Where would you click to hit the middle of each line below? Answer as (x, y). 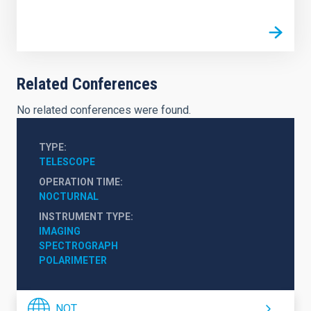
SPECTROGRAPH (78, 245)
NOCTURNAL (69, 196)
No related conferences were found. (104, 110)
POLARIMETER (73, 260)
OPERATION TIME (79, 182)
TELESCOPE (67, 161)
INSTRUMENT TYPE (85, 216)
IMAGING (60, 231)
